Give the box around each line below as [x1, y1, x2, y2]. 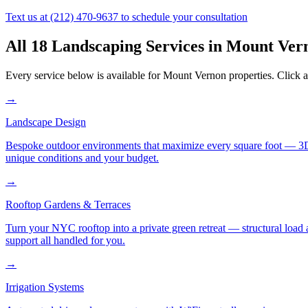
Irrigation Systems [5, 280, 84, 293]
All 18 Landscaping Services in [5, 36, 226, 55]
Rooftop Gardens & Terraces [5, 198, 131, 210]
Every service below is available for [5, 69, 163, 81]
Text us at [5, 10, 50, 23]
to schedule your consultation [118, 10, 247, 23]
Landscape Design [5, 115, 86, 128]
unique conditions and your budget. [5, 151, 159, 164]
